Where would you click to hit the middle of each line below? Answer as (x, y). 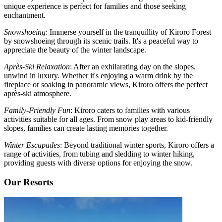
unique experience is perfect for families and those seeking (95, 6)
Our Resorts (28, 182)
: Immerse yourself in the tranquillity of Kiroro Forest (128, 32)
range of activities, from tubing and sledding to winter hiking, (99, 154)
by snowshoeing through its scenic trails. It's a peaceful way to (101, 41)
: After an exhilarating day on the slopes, (133, 67)
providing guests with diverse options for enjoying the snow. (98, 163)
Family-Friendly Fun (37, 111)
